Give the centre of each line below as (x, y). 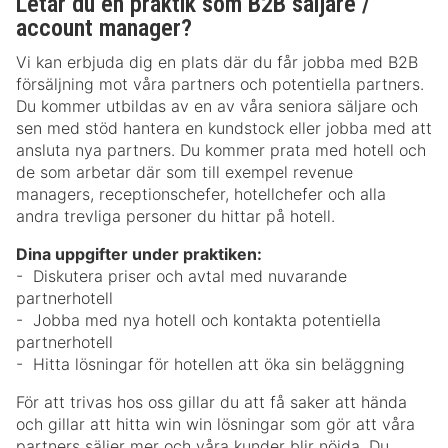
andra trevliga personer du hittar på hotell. (178, 216)
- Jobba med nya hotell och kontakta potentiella (198, 320)
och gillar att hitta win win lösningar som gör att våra (215, 424)
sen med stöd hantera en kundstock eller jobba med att (224, 128)
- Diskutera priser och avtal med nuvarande (181, 276)
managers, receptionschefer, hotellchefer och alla (201, 194)
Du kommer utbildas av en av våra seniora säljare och (217, 106)
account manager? (107, 28)
